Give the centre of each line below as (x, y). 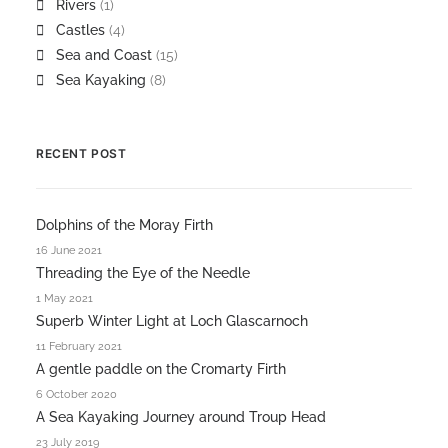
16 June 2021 (69, 250)
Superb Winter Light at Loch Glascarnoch (172, 321)
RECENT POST (81, 153)
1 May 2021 (64, 298)
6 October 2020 (76, 394)
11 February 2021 (79, 346)
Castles (80, 30)
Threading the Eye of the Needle (143, 273)
